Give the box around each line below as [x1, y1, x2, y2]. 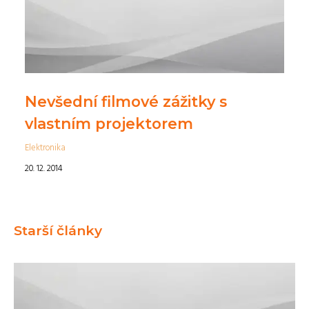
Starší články [14, 222, 102, 239]
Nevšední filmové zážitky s [25, 92, 227, 111]
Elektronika [25, 141, 66, 156]
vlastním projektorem [25, 114, 193, 133]
